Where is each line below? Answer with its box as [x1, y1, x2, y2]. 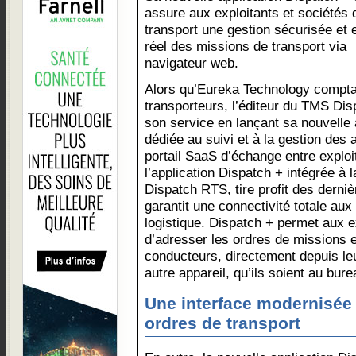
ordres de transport [145, 314, 300, 333]
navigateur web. [145, 55, 238, 71]
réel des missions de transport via [145, 38, 346, 54]
